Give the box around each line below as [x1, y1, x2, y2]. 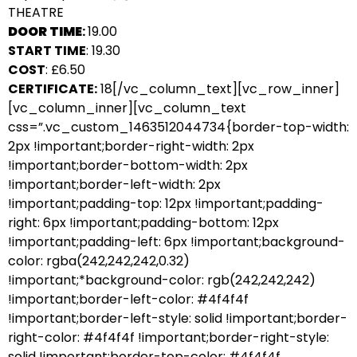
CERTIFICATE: [8, 80, 97, 98]
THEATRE [8, 3, 64, 22]
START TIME [8, 41, 86, 60]
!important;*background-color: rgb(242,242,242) [8, 271, 316, 289]
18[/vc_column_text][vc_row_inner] [97, 80, 339, 98]
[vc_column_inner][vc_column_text [8, 99, 246, 117]
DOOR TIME [8, 22, 82, 41]
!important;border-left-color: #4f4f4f [8, 290, 249, 308]
